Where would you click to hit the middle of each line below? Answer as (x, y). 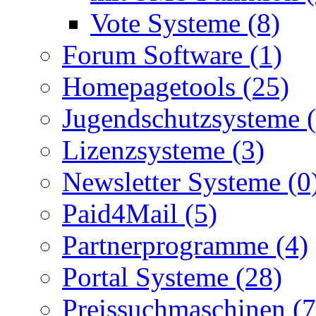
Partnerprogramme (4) (185, 245)
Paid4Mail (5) (140, 213)
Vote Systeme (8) (185, 23)
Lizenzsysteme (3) (163, 150)
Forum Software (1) (172, 54)
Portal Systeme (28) (172, 276)
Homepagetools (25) (176, 86)
